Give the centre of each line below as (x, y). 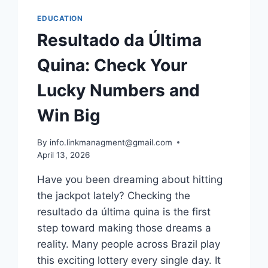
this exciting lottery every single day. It (129, 260)
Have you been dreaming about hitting (130, 179)
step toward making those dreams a (124, 228)
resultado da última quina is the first (124, 211)
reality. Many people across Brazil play (129, 244)
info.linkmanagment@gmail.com (111, 142)
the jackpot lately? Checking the (114, 195)
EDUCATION (60, 18)
